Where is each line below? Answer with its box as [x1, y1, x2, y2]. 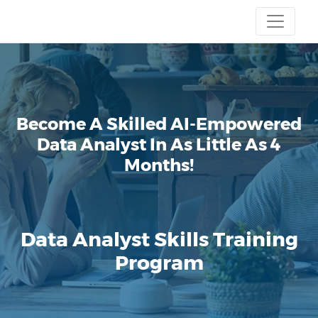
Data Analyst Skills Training [20, 227, 298, 251]
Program [114, 251, 204, 275]
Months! [124, 155, 194, 175]
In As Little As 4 [150, 134, 281, 155]
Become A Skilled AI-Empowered [16, 114, 302, 134]
